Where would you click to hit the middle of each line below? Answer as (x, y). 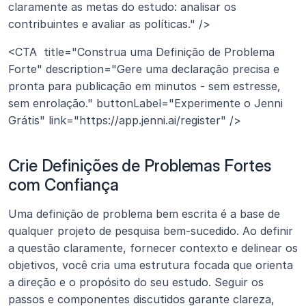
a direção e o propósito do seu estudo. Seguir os (136, 282)
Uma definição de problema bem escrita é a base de (144, 213)
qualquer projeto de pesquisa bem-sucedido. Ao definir (151, 231)
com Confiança (64, 184)
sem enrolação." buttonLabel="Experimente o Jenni (145, 103)
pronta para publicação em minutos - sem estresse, (144, 86)
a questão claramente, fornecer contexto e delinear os (153, 248)
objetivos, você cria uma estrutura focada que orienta (151, 265)
